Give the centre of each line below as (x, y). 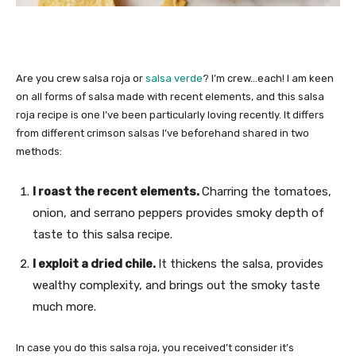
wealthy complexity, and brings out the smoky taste (176, 286)
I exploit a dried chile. (95, 264)
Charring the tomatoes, (267, 192)
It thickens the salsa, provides (241, 264)
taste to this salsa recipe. (103, 235)
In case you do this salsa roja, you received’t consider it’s (155, 348)
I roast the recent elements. (117, 192)
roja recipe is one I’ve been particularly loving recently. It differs (170, 115)
